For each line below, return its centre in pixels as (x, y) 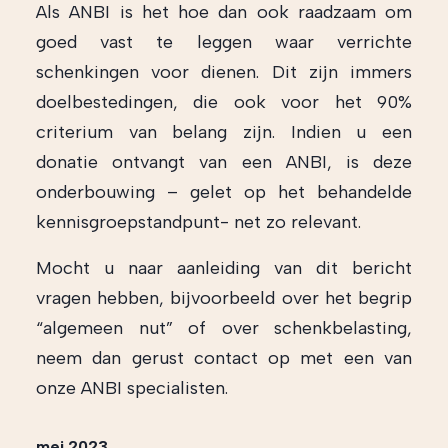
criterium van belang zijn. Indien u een (224, 132)
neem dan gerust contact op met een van (224, 358)
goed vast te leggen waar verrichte (224, 42)
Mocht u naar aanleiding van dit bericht (224, 268)
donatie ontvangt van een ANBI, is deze (224, 162)
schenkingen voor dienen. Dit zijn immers (224, 72)
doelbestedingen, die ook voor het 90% (224, 102)
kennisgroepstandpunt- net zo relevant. (198, 222)
